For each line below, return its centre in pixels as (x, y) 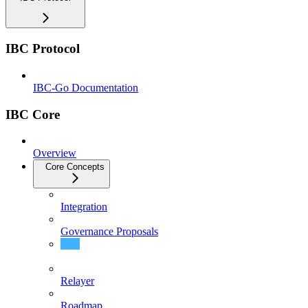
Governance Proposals (109, 232)
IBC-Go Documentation (86, 87)
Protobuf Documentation (114, 256)
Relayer (77, 281)
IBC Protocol (43, 49)
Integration (84, 207)
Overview (55, 153)
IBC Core (33, 114)
